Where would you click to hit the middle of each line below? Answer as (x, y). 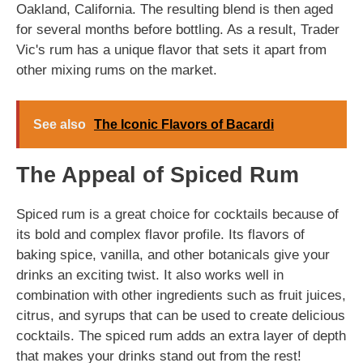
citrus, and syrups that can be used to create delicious (181, 316)
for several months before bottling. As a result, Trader (178, 29)
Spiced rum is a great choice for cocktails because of (177, 214)
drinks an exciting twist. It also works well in (150, 275)
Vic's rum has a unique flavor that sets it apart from (171, 49)
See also (60, 124)
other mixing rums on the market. (117, 70)
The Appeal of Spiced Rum (158, 175)
